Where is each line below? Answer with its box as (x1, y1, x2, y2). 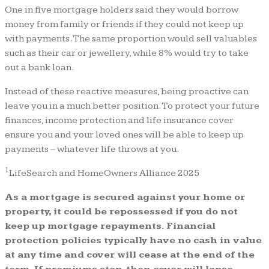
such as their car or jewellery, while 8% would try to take (5, 47, 249, 59)
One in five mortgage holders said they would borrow (5, 4, 238, 16)
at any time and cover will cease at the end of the (5, 249, 255, 261)
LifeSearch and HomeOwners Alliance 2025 (9, 167, 199, 179)
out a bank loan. (5, 61, 74, 73)
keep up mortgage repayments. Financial (5, 220, 216, 232)
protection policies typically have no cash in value (5, 234, 262, 246)
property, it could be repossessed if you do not (5, 205, 238, 217)
